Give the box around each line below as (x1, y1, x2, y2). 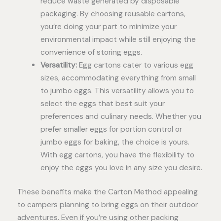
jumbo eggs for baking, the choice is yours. (40, 137, 189, 147)
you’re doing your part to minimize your (40, 21, 177, 32)
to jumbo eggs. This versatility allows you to (40, 85, 194, 96)
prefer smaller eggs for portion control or (40, 124, 182, 134)
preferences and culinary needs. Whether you (40, 111, 201, 121)
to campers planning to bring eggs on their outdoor (17, 200, 198, 210)
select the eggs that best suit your (40, 98, 165, 109)
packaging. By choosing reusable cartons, (40, 8, 185, 19)
